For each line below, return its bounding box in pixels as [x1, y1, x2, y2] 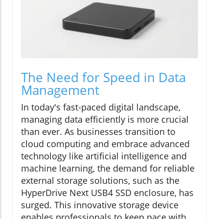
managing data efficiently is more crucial [21, 113, 189, 126]
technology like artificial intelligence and [21, 150, 187, 162]
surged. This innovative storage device [21, 199, 178, 211]
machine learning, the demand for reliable [21, 162, 195, 175]
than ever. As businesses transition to [21, 126, 175, 138]
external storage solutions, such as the [21, 175, 179, 187]
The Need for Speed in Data [21, 68, 186, 87]
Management [21, 81, 99, 99]
